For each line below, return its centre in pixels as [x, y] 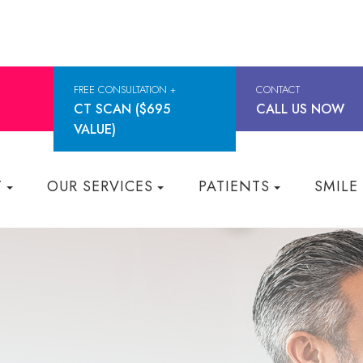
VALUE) [94, 129]
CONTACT [278, 90]
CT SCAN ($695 [122, 109]
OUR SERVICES [100, 186]
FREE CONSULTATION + [124, 90]
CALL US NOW [300, 109]
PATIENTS [234, 186]
